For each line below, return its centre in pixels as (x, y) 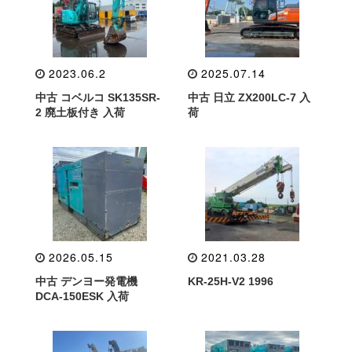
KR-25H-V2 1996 (231, 281)
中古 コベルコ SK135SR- (98, 97)
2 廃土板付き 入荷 (80, 112)
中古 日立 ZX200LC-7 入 (249, 97)
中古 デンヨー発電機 (86, 281)
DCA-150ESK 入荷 (82, 296)
